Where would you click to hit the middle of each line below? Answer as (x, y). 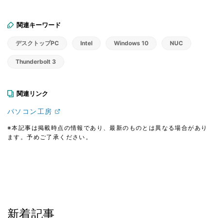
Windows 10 (131, 43)
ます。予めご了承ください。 (50, 137)
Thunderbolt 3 (36, 61)
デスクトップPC (37, 43)
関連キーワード (39, 25)
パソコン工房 (30, 111)
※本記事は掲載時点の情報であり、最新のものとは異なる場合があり (108, 127)
